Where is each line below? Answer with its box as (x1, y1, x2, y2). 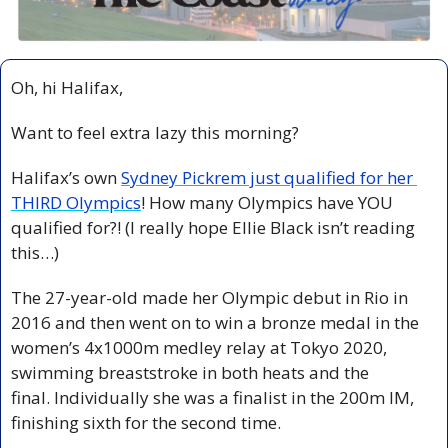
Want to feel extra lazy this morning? (11, 120, 303, 144)
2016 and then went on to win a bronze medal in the (11, 310, 419, 334)
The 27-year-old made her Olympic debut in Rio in (11, 285, 408, 309)
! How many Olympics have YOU (141, 190, 393, 214)
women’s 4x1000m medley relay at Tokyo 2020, (11, 335, 387, 359)
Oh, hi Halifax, (11, 75, 123, 99)
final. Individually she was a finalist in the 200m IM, (11, 385, 414, 409)
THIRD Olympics (11, 190, 141, 214)
